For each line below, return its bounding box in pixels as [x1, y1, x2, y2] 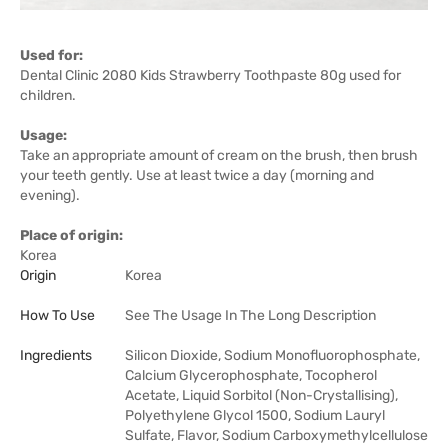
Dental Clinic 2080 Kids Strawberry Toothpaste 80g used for [20, 67, 401, 84]
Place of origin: [20, 227, 123, 244]
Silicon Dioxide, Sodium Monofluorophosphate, [125, 347, 420, 364]
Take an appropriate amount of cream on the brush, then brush [20, 147, 418, 164]
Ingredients [20, 347, 92, 364]
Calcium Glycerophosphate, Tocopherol [125, 367, 377, 384]
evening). [20, 187, 80, 204]
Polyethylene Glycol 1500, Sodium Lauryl [125, 407, 385, 424]
